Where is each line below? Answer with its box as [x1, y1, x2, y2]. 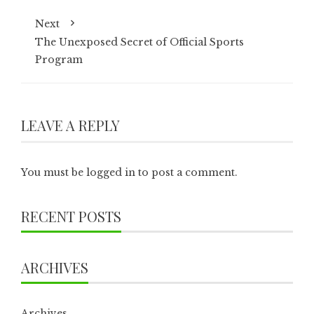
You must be [21, 166, 86, 179]
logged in [86, 166, 135, 179]
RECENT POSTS [21, 207, 121, 226]
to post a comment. [135, 166, 238, 179]
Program [35, 53, 83, 67]
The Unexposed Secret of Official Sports [35, 36, 244, 49]
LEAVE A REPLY [21, 116, 120, 135]
